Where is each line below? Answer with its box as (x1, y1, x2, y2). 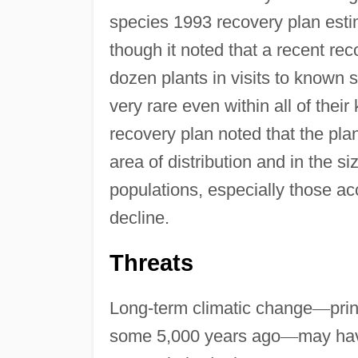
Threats (109, 249, 193, 276)
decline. (109, 207, 169, 228)
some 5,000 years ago (109, 325, 280, 346)
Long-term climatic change (109, 297, 312, 318)
